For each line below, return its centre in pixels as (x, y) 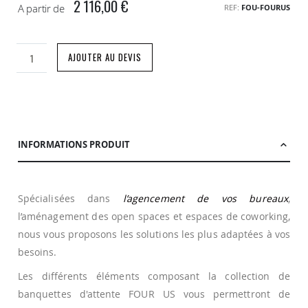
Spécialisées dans (70, 198)
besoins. (37, 252)
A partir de (41, 9)
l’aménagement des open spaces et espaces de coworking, (154, 216)
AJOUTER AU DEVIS (105, 57)
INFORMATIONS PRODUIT (74, 144)
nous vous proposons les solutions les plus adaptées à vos (154, 234)
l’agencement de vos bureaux (205, 198)
